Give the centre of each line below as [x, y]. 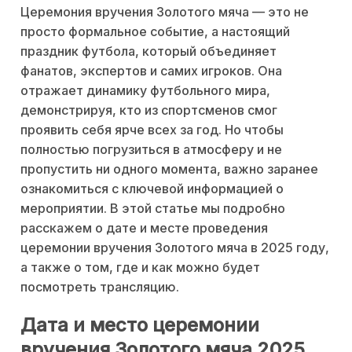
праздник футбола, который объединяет [148, 51]
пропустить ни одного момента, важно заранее [169, 169]
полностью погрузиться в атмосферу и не [151, 150]
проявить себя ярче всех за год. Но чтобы [152, 130]
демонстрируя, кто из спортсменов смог [149, 110]
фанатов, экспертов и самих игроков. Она [151, 71]
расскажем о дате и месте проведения [144, 228]
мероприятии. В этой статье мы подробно [153, 209]
